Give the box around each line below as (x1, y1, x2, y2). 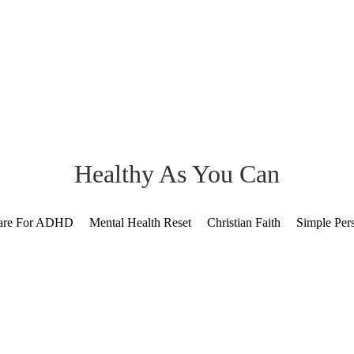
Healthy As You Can (74, 160, 280, 188)
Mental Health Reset (89, 216, 191, 229)
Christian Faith (207, 216, 281, 229)
